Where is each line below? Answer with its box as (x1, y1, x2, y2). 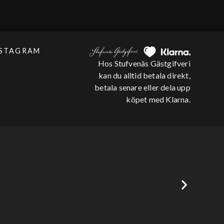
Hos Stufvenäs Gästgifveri (97, 58, 190, 68)
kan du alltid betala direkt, (98, 70, 190, 80)
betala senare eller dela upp (94, 82, 190, 92)
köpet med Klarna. (126, 94, 190, 104)
